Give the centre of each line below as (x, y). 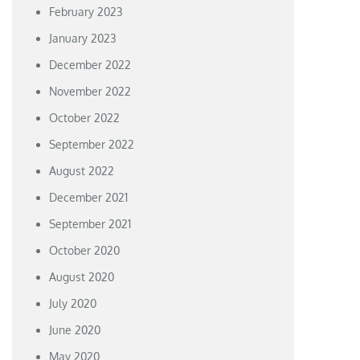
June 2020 (75, 329)
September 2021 (90, 223)
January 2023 (83, 38)
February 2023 (86, 11)
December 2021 (89, 197)
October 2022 (85, 117)
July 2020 (73, 303)
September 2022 (92, 144)
